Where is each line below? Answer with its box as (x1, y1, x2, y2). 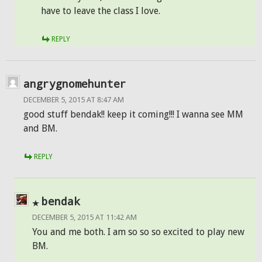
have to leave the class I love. (41, 5, 160, 16)
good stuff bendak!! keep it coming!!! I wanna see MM (23, 109, 243, 120)
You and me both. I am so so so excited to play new (32, 226, 244, 237)
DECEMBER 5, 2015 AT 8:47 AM (23, 95, 124, 104)
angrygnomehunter (23, 77, 126, 91)
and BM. (23, 123, 57, 134)
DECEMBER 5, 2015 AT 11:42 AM (32, 213, 137, 222)
